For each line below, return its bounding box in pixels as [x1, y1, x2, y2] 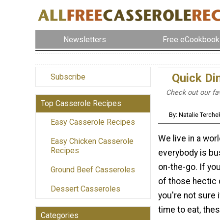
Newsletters [63, 34, 107, 44]
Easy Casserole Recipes [51, 117, 135, 127]
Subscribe [51, 72, 85, 82]
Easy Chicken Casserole [51, 137, 134, 146]
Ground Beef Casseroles [51, 165, 135, 175]
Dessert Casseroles [51, 184, 120, 194]
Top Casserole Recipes [41, 99, 121, 109]
